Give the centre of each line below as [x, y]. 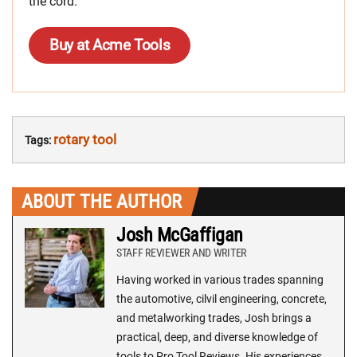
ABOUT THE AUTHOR [102, 201]
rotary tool [85, 139]
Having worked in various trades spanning [220, 279]
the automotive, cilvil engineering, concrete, [222, 298]
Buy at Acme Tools [110, 45]
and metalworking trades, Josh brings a [214, 318]
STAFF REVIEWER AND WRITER [181, 252]
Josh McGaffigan [180, 235]
